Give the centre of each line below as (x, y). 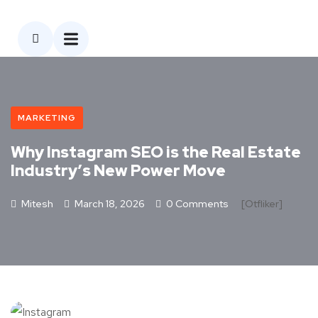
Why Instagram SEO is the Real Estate (156, 152)
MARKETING (47, 118)
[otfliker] (261, 204)
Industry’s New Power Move (118, 171)
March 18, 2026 (110, 204)
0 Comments (196, 204)
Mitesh (36, 204)
